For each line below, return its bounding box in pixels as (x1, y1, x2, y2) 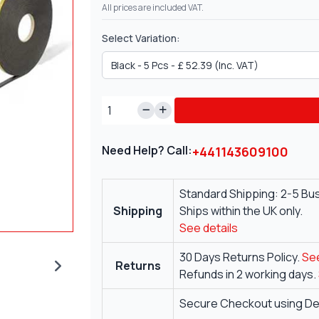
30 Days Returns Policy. (179, 249, 303, 266)
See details (179, 220, 239, 236)
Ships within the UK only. (179, 203, 303, 219)
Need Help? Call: (102, 142, 193, 159)
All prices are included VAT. (102, 1, 204, 14)
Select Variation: (102, 31, 181, 46)
